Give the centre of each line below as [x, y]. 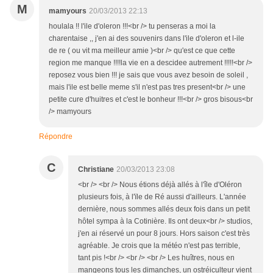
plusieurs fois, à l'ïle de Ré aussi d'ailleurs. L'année [162, 197]
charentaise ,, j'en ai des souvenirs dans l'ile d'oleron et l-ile [147, 39]
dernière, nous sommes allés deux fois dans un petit [164, 209]
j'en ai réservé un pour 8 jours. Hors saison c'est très [164, 234]
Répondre [56, 137]
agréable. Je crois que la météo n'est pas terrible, [159, 246]
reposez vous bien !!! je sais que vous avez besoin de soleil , [148, 75]
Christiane [96, 170]
